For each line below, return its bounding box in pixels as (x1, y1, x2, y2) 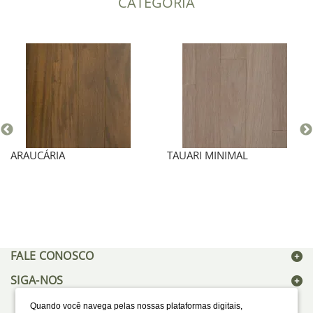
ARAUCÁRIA (10, 148, 65, 162)
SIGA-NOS (10, 272, 64, 288)
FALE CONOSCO (10, 248, 94, 263)
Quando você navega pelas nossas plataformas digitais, (30, 301, 243, 311)
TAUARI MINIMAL (167, 148, 248, 162)
